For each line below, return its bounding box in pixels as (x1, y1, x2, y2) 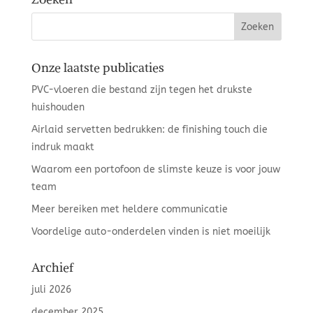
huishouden (31, 101, 85, 113)
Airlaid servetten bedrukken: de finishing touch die (31, 124, 268, 136)
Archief (31, 259, 73, 275)
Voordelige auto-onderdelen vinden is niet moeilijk (31, 226, 270, 238)
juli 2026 (31, 284, 71, 296)
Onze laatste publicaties (31, 59, 164, 75)
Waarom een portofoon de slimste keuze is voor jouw (31, 163, 280, 175)
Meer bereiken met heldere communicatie (31, 203, 228, 215)
